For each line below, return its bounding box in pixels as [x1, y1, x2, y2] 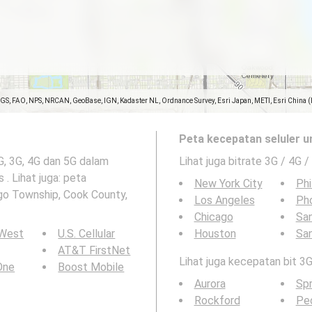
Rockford [194, 294, 240, 307]
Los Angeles [194, 194, 255, 207]
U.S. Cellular [58, 227, 116, 240]
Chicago [194, 210, 233, 224]
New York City [194, 177, 263, 190]
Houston [194, 227, 236, 240]
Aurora [194, 277, 226, 290]
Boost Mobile [58, 260, 125, 274]
